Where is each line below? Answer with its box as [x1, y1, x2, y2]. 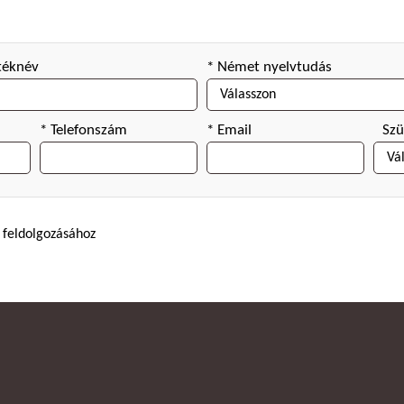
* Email [206, 123, 252, 138]
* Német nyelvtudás [207, 60, 332, 75]
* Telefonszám [40, 123, 128, 138]
